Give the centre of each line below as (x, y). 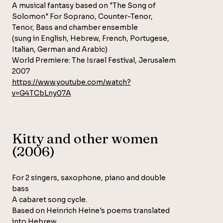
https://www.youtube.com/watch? (71, 82)
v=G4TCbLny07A (41, 93)
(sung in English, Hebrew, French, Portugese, (90, 39)
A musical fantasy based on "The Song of (84, 6)
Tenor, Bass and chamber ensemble (75, 28)
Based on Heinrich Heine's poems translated (91, 210)
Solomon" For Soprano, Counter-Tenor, (82, 17)
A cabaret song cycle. (49, 199)
